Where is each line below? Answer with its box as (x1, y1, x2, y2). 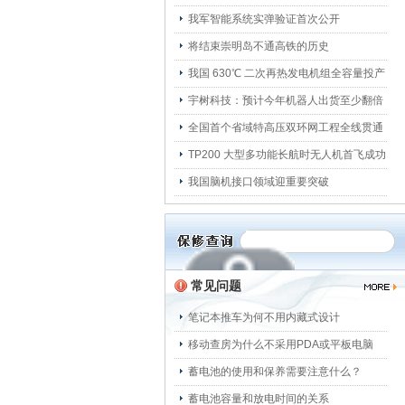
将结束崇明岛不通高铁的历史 (188, 40, 329, 52)
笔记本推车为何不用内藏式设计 (188, 311, 340, 324)
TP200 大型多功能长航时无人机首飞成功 (188, 148, 386, 161)
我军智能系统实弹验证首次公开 (188, 13, 340, 25)
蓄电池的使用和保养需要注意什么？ (188, 365, 362, 378)
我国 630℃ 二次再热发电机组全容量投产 (188, 67, 385, 80)
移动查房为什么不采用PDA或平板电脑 (188, 338, 373, 351)
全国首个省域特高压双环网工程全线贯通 (188, 121, 383, 134)
